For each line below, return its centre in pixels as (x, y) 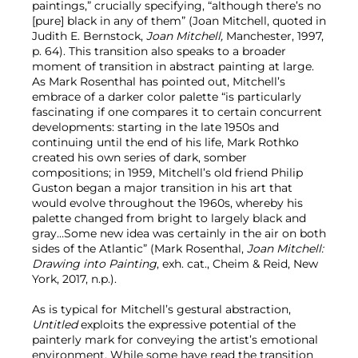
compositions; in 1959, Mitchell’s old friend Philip (167, 173)
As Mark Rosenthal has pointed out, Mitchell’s (159, 82)
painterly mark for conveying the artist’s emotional (175, 340)
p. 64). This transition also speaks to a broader (159, 52)
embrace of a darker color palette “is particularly (167, 97)
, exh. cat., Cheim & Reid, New (237, 264)
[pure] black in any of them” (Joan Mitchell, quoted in (179, 21)
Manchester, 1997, (273, 36)
